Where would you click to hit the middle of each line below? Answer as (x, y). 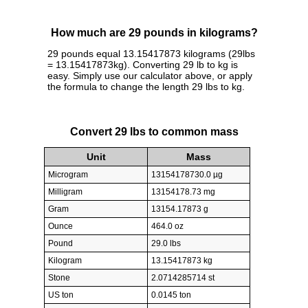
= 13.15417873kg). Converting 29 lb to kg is (143, 65)
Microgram (68, 175)
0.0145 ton (171, 295)
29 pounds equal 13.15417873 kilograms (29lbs (151, 54)
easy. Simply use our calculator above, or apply (150, 76)
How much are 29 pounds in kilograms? (154, 33)
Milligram (65, 192)
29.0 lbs (166, 244)
